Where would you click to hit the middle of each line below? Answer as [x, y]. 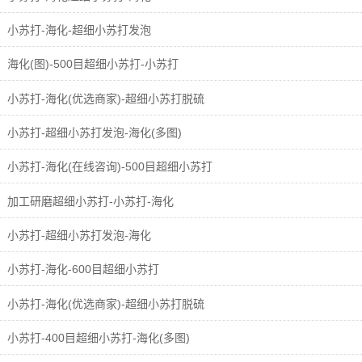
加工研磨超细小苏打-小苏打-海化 [89, 201]
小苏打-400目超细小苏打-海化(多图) [97, 337]
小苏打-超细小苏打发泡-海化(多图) [93, 133]
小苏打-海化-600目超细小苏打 [82, 269]
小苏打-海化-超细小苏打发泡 [78, 30]
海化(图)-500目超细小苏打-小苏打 [91, 64]
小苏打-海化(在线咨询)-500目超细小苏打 [108, 167]
